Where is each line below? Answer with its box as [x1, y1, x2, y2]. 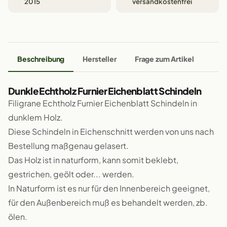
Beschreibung [17, 54, 65, 63]
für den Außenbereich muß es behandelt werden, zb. [8, 197, 208, 208]
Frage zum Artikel [134, 54, 194, 63]
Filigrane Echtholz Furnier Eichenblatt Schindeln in [8, 98, 197, 108]
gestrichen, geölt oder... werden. [8, 169, 134, 179]
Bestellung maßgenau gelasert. [8, 140, 129, 151]
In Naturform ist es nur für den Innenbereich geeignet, [8, 183, 210, 194]
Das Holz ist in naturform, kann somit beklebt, [8, 155, 178, 165]
